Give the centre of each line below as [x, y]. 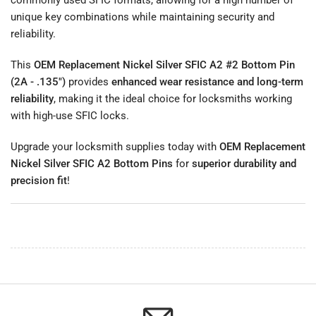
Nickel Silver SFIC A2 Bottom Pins [92, 163]
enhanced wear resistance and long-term [207, 81]
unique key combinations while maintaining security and [142, 17]
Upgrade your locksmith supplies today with [115, 146]
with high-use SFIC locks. [70, 115]
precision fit [39, 180]
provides [89, 81]
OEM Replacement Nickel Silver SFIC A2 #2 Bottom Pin [164, 65]
